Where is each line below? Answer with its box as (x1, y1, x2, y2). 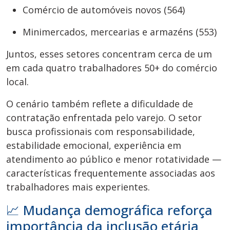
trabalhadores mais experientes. (6, 181, 150, 194)
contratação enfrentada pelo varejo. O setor (6, 111, 202, 124)
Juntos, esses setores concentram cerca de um (6, 48, 212, 61)
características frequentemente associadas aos (6, 167, 215, 180)
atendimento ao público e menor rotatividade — (6, 153, 221, 166)
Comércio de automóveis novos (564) (23, 4, 185, 16)
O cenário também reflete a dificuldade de (6, 98, 193, 110)
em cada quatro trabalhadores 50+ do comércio (6, 62, 217, 74)
